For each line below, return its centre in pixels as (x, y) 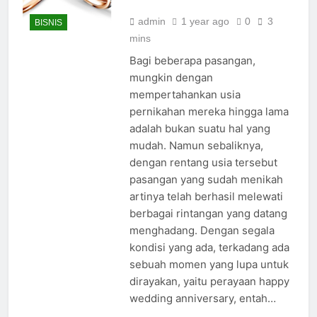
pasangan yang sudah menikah (206, 180)
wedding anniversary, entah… (202, 299)
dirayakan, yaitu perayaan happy (209, 282)
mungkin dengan (171, 78)
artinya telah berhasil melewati (206, 197)
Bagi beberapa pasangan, (192, 61)
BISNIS (48, 22)
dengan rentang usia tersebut (203, 163)
